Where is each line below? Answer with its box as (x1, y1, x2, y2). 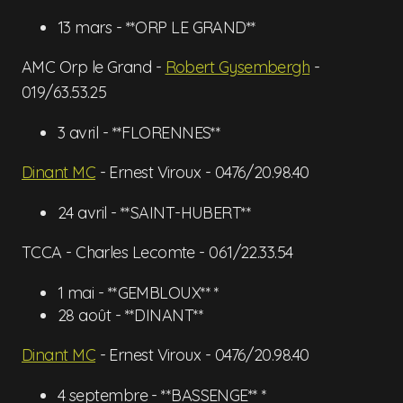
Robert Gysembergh (165, 57, 310, 77)
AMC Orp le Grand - (22, 57, 166, 77)
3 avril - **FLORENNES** (58, 122, 221, 143)
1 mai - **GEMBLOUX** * (58, 282, 219, 303)
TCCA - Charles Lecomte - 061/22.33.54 (22, 242, 293, 263)
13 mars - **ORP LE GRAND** (58, 17, 256, 38)
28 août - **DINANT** (58, 305, 203, 326)
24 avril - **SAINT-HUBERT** (58, 202, 252, 223)
